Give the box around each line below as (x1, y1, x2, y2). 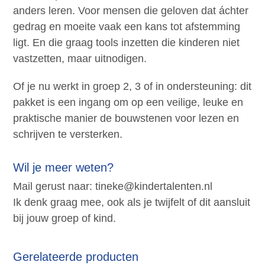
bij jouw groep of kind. (13, 212, 117, 225)
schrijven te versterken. (13, 128, 123, 141)
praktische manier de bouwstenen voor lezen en (13, 112, 240, 125)
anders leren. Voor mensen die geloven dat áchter (13, 5, 249, 17)
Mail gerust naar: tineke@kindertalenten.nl (13, 180, 213, 193)
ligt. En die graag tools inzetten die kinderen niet (13, 37, 240, 49)
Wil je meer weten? (13, 161, 114, 174)
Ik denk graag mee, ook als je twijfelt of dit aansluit (13, 196, 251, 209)
